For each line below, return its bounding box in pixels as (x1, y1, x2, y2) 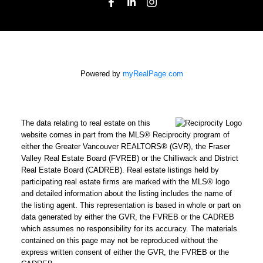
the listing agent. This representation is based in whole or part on (21, 201, 241, 210)
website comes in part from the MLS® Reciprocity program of (21, 130, 230, 140)
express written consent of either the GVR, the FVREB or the (21, 248, 229, 257)
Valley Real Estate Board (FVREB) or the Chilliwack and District (21, 154, 238, 163)
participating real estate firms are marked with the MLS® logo (21, 177, 230, 187)
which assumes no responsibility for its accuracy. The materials (21, 224, 237, 234)
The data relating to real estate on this (21, 119, 150, 128)
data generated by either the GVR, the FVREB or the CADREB (21, 213, 234, 222)
